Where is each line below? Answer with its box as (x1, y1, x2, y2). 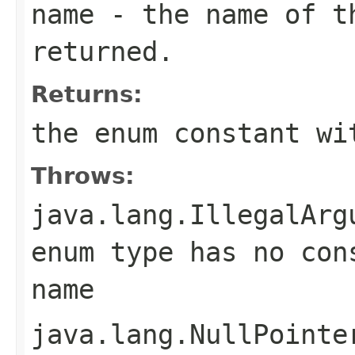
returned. (31, 35, 174, 67)
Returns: (31, 80, 143, 108)
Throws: (31, 162, 135, 189)
